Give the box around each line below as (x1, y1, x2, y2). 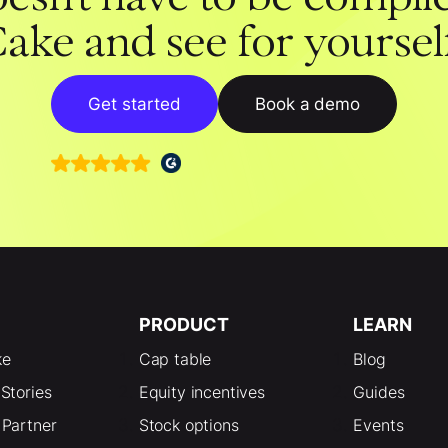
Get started (87, 93, 181, 114)
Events (353, 414, 404, 435)
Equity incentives (138, 381, 265, 402)
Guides (353, 381, 405, 402)
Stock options (138, 414, 239, 435)
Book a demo (254, 93, 361, 114)
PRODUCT (138, 313, 229, 335)
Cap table (138, 348, 212, 369)
